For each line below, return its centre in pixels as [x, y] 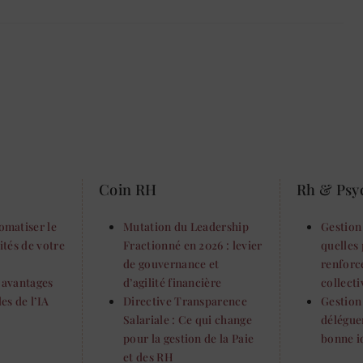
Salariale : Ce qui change [188, 320]
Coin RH [128, 190]
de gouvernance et [171, 264]
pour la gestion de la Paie [189, 338]
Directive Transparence [186, 301]
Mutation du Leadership [186, 226]
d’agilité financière [173, 282]
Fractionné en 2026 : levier [193, 245]
